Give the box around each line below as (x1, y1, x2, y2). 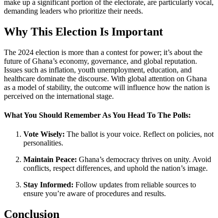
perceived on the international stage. (4, 91, 114, 100)
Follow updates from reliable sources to (73, 181, 196, 189)
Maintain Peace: (23, 155, 77, 164)
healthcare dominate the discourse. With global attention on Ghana (4, 74, 207, 83)
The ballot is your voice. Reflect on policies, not (65, 130, 214, 139)
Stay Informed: (23, 181, 73, 189)
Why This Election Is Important (4, 25, 163, 38)
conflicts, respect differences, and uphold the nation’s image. (23, 164, 208, 173)
